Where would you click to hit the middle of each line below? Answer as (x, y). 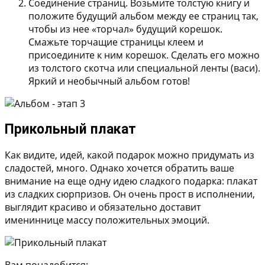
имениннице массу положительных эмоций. (107, 220)
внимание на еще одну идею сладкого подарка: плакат (131, 181)
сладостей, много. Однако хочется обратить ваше (119, 168)
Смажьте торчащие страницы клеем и (116, 42)
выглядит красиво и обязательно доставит (103, 207)
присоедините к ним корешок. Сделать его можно (144, 55)
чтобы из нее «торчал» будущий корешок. (125, 29)
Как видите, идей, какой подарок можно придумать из (130, 155)
